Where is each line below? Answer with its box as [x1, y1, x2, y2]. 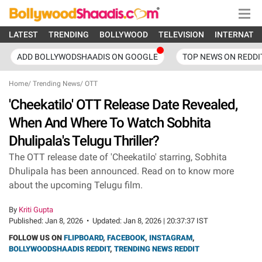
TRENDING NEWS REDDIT [114, 244, 199, 253]
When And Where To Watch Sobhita [9, 115, 211, 131]
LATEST [9, 30, 38, 39]
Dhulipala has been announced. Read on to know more [9, 166, 234, 177]
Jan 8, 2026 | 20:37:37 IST [123, 216, 208, 225]
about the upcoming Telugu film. [9, 180, 143, 191]
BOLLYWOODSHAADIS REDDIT [9, 244, 110, 253]
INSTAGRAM [149, 233, 192, 242]
